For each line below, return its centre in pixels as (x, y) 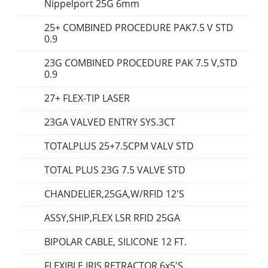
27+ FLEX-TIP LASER (87, 98)
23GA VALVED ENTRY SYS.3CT (110, 122)
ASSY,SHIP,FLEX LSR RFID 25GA (112, 218)
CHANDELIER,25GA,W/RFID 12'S (114, 194)
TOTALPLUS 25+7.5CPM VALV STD (119, 146)
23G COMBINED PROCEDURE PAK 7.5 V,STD (141, 63)
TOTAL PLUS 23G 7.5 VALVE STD (115, 170)
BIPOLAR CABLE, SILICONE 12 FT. (115, 242)
